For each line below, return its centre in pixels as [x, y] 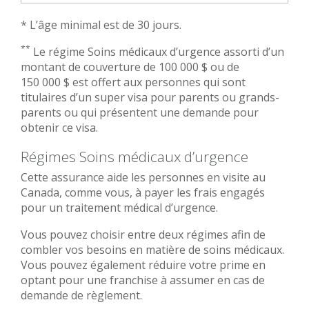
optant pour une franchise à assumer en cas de [143, 280]
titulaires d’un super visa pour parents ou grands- [150, 97]
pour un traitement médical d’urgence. [119, 208]
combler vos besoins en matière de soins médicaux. [152, 250]
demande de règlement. [83, 295]
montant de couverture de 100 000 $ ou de [130, 67]
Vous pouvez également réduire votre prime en [143, 265]
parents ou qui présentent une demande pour [140, 112]
